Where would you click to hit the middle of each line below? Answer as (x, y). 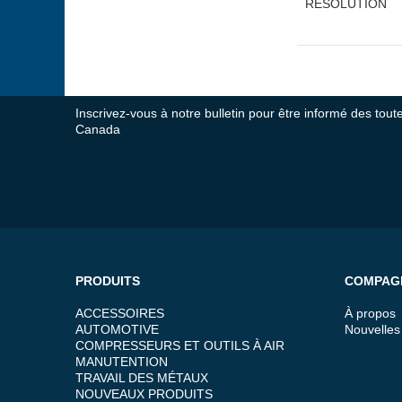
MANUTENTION (122, 361)
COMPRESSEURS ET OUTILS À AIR (180, 345)
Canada (98, 129)
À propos (370, 313)
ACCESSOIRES (120, 313)
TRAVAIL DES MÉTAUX (142, 377)
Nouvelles (372, 329)
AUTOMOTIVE (117, 329)
